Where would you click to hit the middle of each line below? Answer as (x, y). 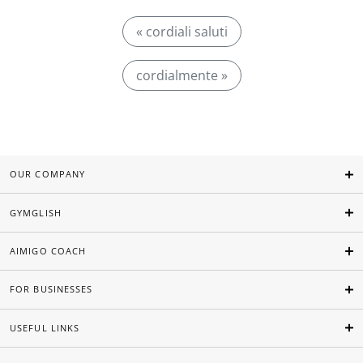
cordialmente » (181, 75)
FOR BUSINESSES (51, 289)
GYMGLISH (36, 212)
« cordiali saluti (181, 32)
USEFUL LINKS (45, 327)
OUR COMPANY (48, 174)
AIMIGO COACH (48, 251)
